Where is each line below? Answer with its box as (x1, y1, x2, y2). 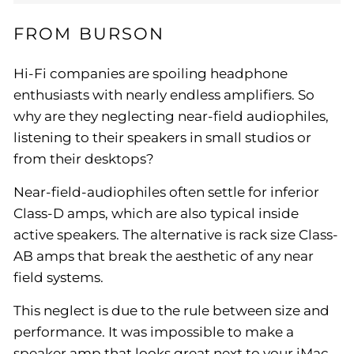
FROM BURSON (13, 24, 165, 43)
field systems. (13, 269, 104, 285)
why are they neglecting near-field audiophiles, (13, 108, 329, 124)
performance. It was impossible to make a (13, 324, 294, 340)
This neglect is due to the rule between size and (13, 303, 330, 318)
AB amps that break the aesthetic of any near (13, 248, 314, 264)
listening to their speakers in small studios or (13, 130, 311, 145)
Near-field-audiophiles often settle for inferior (13, 184, 319, 200)
